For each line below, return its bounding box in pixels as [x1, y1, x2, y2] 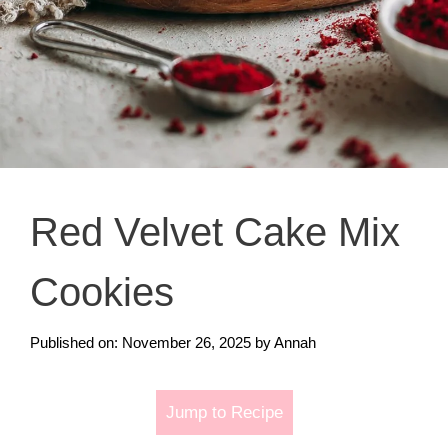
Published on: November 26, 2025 [30, 334, 251, 351]
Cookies [30, 270, 174, 315]
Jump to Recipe [165, 402, 283, 422]
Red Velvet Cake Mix [30, 210, 400, 255]
